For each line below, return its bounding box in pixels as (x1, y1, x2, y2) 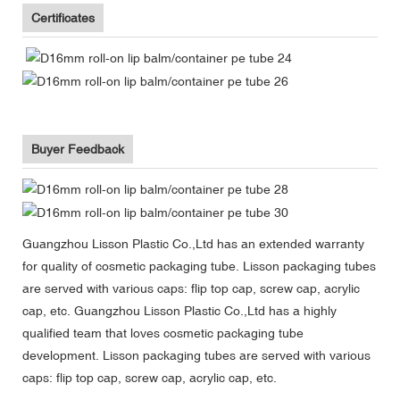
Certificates (31, 11, 95, 26)
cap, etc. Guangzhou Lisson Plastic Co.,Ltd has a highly (22, 304, 337, 319)
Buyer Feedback (31, 142, 124, 157)
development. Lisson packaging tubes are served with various (22, 348, 371, 363)
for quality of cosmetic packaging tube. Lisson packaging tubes (22, 259, 376, 274)
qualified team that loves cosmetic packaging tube (22, 326, 304, 341)
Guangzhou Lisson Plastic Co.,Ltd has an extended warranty (22, 237, 364, 252)
